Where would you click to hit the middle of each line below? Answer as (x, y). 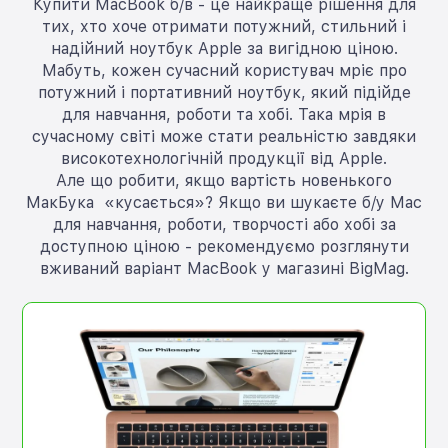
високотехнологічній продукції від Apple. (224, 159)
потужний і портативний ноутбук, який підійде (224, 93)
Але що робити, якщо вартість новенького (224, 181)
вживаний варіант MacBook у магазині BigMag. (224, 269)
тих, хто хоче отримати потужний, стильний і (224, 27)
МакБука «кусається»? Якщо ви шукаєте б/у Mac (224, 203)
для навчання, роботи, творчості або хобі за (224, 225)
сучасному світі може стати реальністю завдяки (224, 137)
